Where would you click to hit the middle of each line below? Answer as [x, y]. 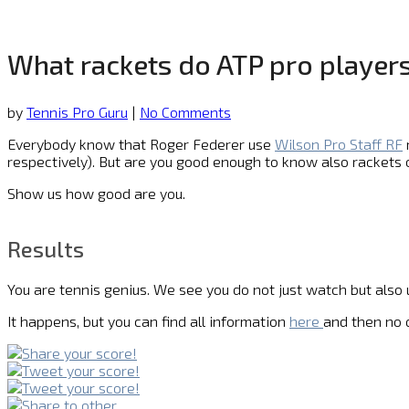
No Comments [185, 111]
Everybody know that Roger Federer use [141, 143]
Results [46, 248]
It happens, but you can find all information [148, 320]
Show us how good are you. [96, 193]
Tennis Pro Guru [77, 111]
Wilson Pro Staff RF [339, 143]
